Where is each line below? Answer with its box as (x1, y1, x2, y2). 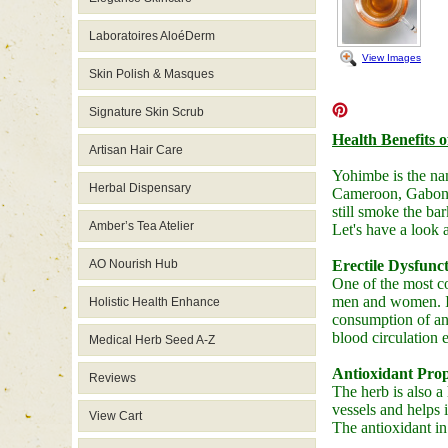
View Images (362, 51, 421, 63)
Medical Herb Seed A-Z (89, 333, 215, 347)
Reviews (89, 371, 136, 385)
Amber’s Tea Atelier (89, 219, 194, 233)
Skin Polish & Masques (89, 67, 214, 81)
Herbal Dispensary (89, 181, 191, 195)
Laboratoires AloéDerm (89, 29, 215, 43)
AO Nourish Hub (89, 257, 178, 271)
